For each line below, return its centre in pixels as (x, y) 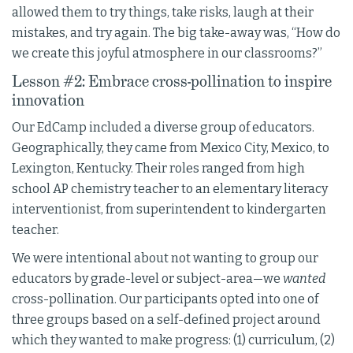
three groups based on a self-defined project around (166, 320)
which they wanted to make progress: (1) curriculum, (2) (173, 340)
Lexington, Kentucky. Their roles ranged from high (158, 169)
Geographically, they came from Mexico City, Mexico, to (171, 148)
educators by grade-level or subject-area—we (147, 279)
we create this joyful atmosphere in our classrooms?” (167, 54)
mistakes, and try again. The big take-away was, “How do (176, 33)
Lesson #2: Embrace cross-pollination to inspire (172, 82)
